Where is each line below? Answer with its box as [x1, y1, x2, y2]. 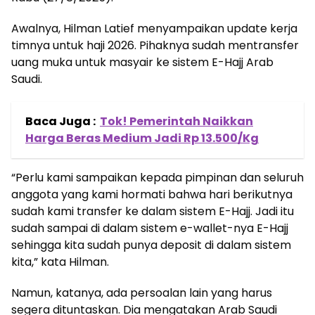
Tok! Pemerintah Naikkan [100, 113, 253, 130]
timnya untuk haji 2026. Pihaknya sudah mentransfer [11, 37, 299, 54]
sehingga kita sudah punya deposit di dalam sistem [11, 237, 291, 254]
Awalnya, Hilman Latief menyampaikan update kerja [11, 20, 297, 37]
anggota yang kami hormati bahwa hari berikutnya [11, 186, 292, 203]
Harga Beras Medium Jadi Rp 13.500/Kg [25, 130, 259, 147]
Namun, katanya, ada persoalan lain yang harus [11, 285, 272, 302]
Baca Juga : [25, 113, 96, 130]
